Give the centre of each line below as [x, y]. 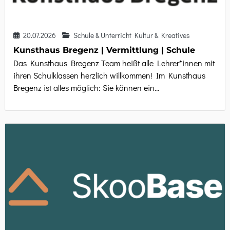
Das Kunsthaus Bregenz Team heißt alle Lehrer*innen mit [114, 63]
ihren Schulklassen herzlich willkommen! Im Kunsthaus [109, 75]
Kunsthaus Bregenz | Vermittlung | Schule [104, 50]
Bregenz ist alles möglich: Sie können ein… [86, 88]
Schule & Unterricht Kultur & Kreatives [131, 35]
